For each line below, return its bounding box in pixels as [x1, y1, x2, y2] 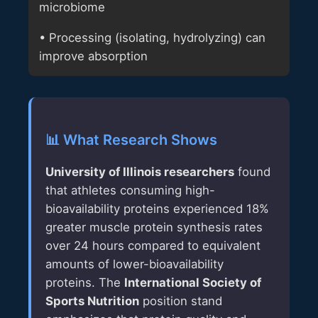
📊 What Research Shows [45, 131, 217, 148]
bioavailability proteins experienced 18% [45, 202, 269, 216]
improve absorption [39, 48, 148, 63]
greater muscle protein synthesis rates [45, 220, 263, 235]
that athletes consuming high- [45, 183, 215, 198]
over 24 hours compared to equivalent [45, 238, 261, 253]
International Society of [124, 275, 261, 290]
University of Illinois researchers [45, 165, 234, 180]
